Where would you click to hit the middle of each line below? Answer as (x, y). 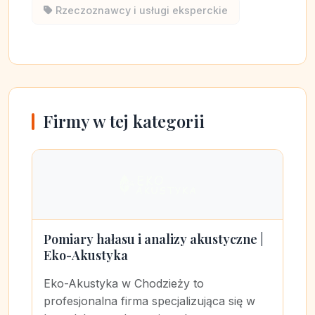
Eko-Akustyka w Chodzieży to (124, 283)
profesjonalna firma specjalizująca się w (149, 301)
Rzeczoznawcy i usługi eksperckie (142, 10)
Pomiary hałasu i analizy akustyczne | (154, 239)
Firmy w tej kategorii (124, 121)
